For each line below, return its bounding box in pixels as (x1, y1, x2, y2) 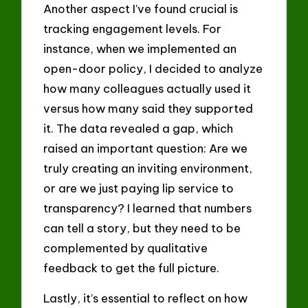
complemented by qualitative (43, 240, 208, 255)
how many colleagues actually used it (43, 80, 252, 96)
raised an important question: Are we (43, 140, 248, 155)
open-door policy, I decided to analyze (43, 60, 263, 76)
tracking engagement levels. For (43, 21, 222, 36)
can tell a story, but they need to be (43, 220, 241, 235)
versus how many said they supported (43, 100, 254, 115)
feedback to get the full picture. (43, 260, 220, 275)
